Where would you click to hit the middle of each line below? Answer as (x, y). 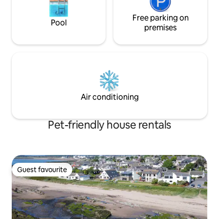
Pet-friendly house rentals (109, 125)
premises (160, 27)
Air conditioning (109, 97)
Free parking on (160, 18)
